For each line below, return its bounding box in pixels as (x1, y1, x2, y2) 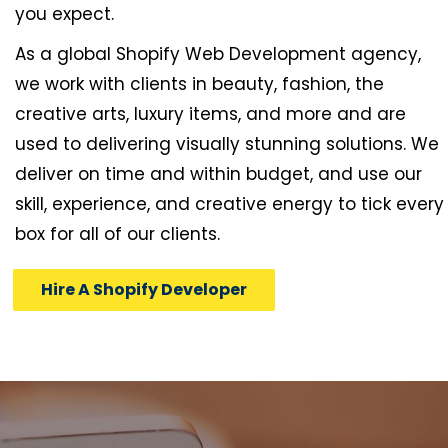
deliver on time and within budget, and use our (15, 162, 422, 187)
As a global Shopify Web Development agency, (15, 42, 421, 67)
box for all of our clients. (15, 222, 220, 247)
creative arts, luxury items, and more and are (15, 102, 406, 127)
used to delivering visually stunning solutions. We (15, 132, 439, 157)
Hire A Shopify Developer (41, 278, 247, 302)
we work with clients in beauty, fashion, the (15, 72, 384, 97)
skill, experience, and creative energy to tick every (15, 192, 444, 217)
